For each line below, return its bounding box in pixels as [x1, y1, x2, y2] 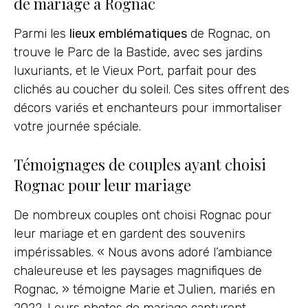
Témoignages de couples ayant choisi [14, 153, 266, 175]
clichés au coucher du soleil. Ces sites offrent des [14, 82, 289, 98]
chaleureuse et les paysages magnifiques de [14, 263, 262, 278]
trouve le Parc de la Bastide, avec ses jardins [14, 45, 263, 60]
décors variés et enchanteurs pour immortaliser [14, 100, 282, 116]
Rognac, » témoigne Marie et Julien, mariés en [14, 281, 275, 297]
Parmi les [14, 26, 69, 42]
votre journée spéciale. [14, 119, 141, 135]
